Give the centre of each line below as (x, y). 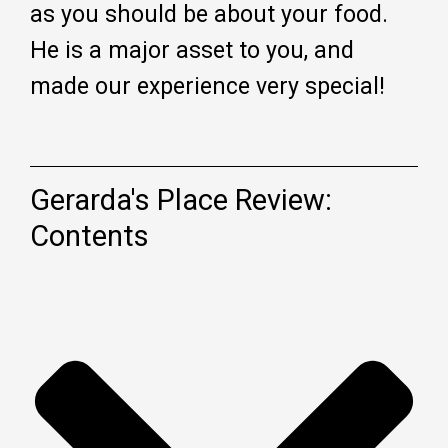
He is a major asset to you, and (192, 50)
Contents (89, 235)
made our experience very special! (207, 86)
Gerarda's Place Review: (181, 199)
